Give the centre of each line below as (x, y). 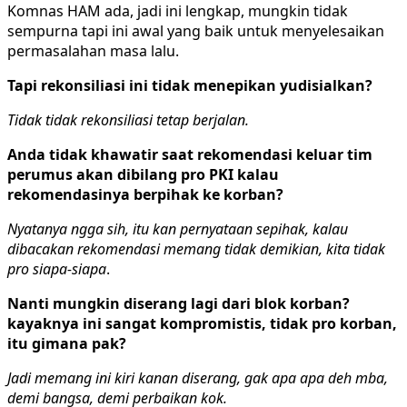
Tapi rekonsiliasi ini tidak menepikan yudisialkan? (190, 85)
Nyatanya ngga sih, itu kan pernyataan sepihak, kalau (178, 228)
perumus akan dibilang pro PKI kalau (143, 174)
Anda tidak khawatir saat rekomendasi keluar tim (190, 154)
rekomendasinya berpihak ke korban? (145, 194)
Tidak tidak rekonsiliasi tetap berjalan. (128, 119)
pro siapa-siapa (57, 268)
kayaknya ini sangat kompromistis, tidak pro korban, (202, 323)
